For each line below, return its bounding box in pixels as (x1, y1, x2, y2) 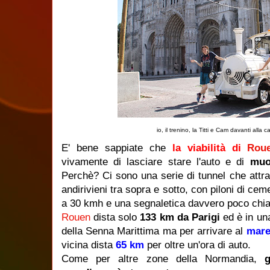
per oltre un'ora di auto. (144, 239, 254, 251)
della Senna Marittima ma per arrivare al (61, 225, 246, 237)
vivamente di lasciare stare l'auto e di (61, 155, 250, 168)
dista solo (93, 211, 140, 223)
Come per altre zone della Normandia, (61, 253, 265, 265)
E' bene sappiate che (61, 142, 172, 154)
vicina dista (61, 239, 116, 251)
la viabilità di (172, 142, 248, 154)
